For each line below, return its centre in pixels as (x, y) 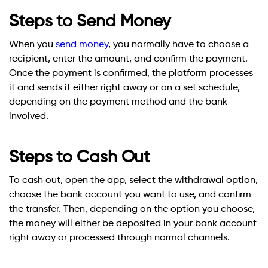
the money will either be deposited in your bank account (133, 224)
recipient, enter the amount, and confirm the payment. (128, 60)
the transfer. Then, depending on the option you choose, (132, 210)
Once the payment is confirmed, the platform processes (131, 74)
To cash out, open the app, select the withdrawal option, (133, 181)
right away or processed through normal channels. (119, 238)
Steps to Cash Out (80, 158)
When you (32, 45)
